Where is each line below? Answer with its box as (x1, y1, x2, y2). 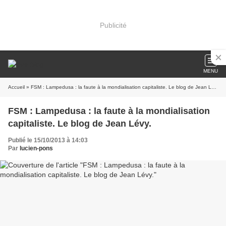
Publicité (99, 21, 127, 29)
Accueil (8, 84, 25, 90)
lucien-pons (20, 145, 53, 152)
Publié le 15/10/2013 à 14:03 (8, 137, 88, 144)
